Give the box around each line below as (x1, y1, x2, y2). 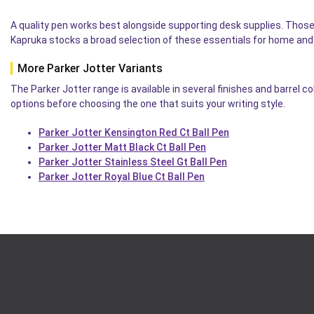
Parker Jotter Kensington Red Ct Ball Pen (39, 127, 229, 139)
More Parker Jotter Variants (18, 62, 163, 76)
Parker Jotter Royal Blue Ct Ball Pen (39, 171, 205, 183)
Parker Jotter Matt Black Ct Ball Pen (39, 142, 206, 153)
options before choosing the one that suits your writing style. (11, 98, 285, 110)
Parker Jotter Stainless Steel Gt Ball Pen (39, 156, 227, 168)
